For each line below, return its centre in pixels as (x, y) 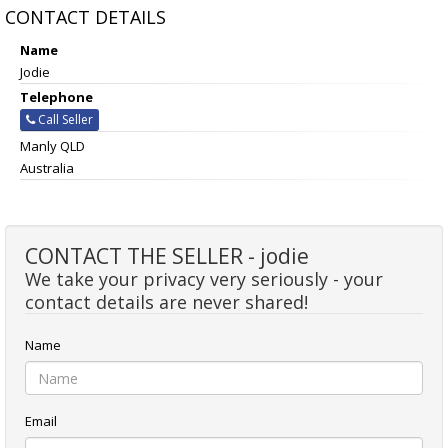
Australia (47, 168)
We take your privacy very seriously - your (204, 279)
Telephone (56, 96)
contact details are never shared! (166, 302)
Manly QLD (52, 146)
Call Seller (64, 120)
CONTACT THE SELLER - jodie (167, 256)
